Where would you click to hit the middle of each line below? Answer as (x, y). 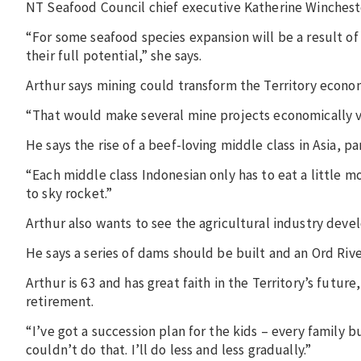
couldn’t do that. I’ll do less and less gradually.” (169, 350)
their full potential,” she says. (114, 56)
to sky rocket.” (69, 194)
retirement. (60, 302)
